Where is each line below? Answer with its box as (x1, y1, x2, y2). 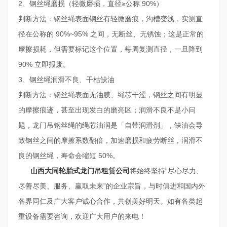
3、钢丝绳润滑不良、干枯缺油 (18, 75, 115, 84)
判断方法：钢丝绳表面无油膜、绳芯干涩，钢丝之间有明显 (18, 91, 203, 99)
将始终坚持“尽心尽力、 (130, 167, 203, 175)
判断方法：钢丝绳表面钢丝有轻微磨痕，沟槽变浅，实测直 (18, 15, 203, 23)
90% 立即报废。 (18, 60, 70, 68)
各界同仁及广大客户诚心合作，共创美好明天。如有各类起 (18, 197, 203, 205)
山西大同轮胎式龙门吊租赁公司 (30, 167, 130, 175)
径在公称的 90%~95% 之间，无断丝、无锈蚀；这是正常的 (18, 30, 204, 38)
